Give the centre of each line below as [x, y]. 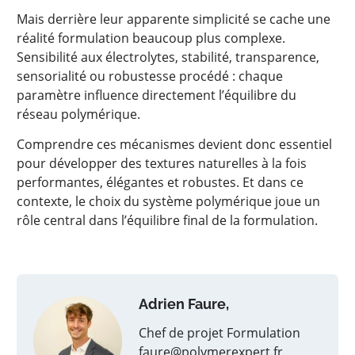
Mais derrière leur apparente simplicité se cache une [174, 19]
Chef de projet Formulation [219, 333]
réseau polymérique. [78, 114]
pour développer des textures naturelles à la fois [162, 163]
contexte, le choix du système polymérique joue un [168, 201]
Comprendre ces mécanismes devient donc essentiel [174, 144]
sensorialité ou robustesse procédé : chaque [150, 76]
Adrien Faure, [184, 304]
